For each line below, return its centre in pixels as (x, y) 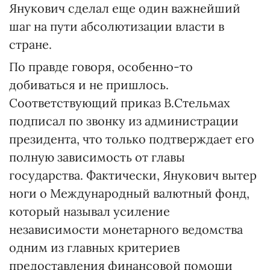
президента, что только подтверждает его (132, 139)
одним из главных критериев (94, 247)
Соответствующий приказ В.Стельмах (120, 103)
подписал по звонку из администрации (124, 121)
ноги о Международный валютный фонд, (129, 193)
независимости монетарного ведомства (126, 229)
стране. (30, 44)
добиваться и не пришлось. (89, 85)
